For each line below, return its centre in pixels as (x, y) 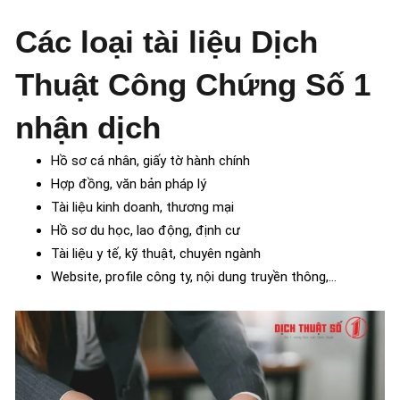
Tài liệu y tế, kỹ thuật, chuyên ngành (156, 253)
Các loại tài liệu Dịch (167, 41)
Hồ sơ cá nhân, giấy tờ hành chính (150, 160)
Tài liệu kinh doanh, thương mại (142, 207)
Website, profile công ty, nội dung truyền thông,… (194, 276)
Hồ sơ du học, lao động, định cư (146, 230)
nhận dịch (88, 127)
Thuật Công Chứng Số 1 (193, 84)
